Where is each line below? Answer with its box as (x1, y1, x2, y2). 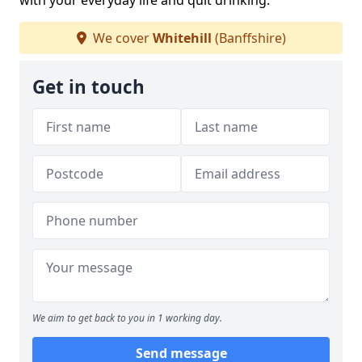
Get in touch (32, 74, 145, 100)
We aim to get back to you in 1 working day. (32, 311, 222, 326)
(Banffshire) (211, 29, 286, 48)
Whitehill (152, 29, 212, 48)
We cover (89, 29, 153, 48)
